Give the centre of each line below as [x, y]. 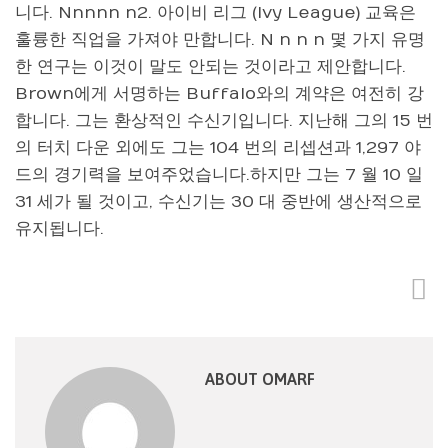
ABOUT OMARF [260, 378]
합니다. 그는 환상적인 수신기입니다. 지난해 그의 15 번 [224, 121]
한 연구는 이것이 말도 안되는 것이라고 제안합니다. [210, 67]
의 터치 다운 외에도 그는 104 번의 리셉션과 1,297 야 [218, 148]
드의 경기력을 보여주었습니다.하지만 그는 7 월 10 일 [219, 175]
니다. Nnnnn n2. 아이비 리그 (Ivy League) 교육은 [215, 13]
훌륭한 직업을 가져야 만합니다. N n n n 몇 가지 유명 [220, 40]
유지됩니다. [59, 229]
